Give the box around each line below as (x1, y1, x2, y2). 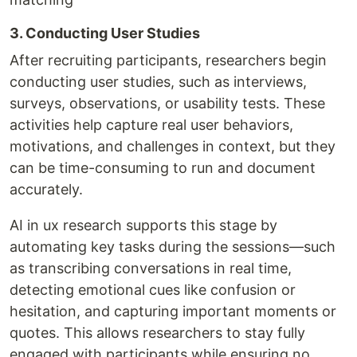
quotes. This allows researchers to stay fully (10, 324, 305, 341)
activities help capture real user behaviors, (10, 116, 293, 133)
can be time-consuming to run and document (10, 159, 316, 176)
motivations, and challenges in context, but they (10, 137, 335, 155)
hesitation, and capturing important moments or (10, 302, 336, 320)
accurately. (10, 180, 83, 198)
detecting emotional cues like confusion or (10, 280, 296, 298)
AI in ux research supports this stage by (10, 216, 277, 233)
